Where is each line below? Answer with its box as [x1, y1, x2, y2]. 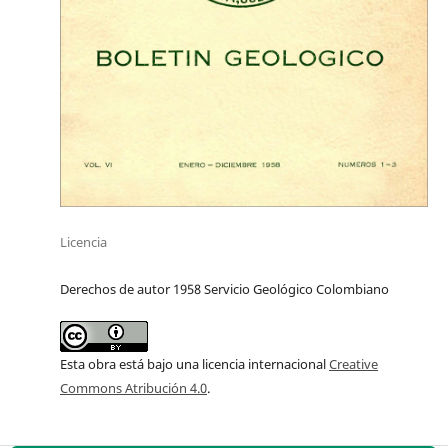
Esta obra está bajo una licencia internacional [60, 355, 329, 374]
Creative [329, 355, 378, 374]
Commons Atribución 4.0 [60, 379, 207, 398]
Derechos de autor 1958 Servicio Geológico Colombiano [60, 280, 389, 299]
